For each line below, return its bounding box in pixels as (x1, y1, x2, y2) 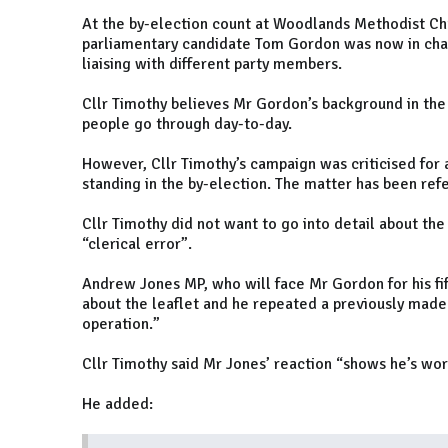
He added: (82, 394, 153, 415)
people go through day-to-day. (82, 114, 292, 135)
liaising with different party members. (82, 54, 342, 75)
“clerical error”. (82, 234, 192, 255)
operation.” (82, 314, 160, 335)
